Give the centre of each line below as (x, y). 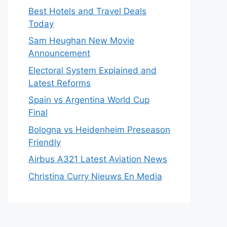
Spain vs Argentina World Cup (89, 100)
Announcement (59, 53)
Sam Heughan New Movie (81, 41)
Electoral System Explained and (92, 70)
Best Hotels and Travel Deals (87, 11)
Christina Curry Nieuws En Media (95, 176)
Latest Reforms (60, 83)
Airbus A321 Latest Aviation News (98, 159)
